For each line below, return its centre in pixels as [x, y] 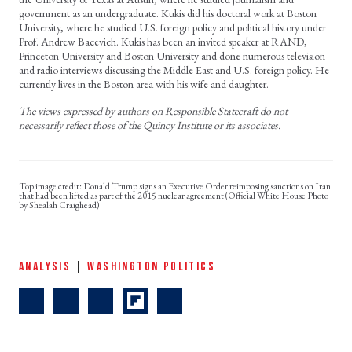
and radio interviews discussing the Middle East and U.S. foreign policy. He [174, 70]
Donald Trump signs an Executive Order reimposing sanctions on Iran [207, 186]
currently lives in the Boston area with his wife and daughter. [144, 84]
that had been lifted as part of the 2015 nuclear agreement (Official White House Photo [174, 195]
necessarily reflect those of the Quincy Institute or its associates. [150, 125]
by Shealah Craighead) [60, 205]
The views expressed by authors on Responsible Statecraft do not [153, 110]
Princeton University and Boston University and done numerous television [172, 55]
